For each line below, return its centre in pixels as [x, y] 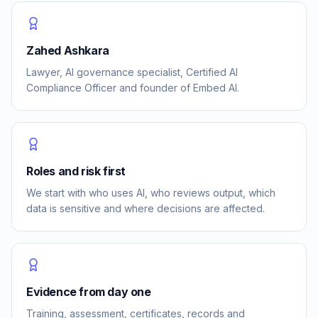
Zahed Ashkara [68, 50]
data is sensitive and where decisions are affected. [146, 208]
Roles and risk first [76, 171]
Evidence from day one [89, 292]
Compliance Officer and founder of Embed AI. [133, 88]
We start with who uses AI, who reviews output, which [151, 193]
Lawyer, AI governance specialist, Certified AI [132, 72]
